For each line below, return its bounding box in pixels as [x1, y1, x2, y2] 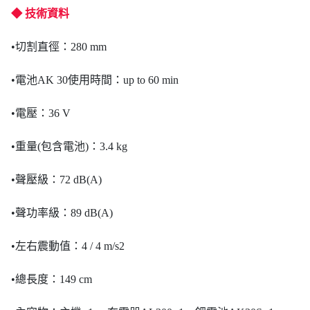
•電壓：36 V [11, 107, 71, 119]
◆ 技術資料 [11, 8, 69, 19]
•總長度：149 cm [11, 273, 92, 285]
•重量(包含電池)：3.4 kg [11, 140, 127, 152]
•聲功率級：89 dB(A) [11, 207, 113, 219]
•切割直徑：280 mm [11, 41, 107, 53]
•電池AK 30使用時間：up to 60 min [11, 74, 179, 86]
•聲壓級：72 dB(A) [11, 174, 102, 185]
